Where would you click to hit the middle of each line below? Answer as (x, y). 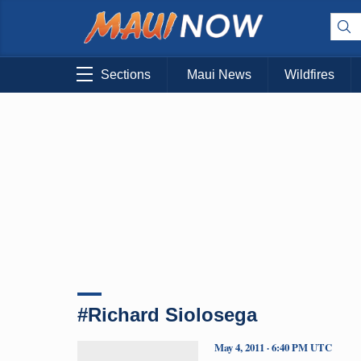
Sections (126, 75)
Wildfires (309, 75)
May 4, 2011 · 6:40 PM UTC (273, 347)
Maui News (219, 75)
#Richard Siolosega (167, 314)
